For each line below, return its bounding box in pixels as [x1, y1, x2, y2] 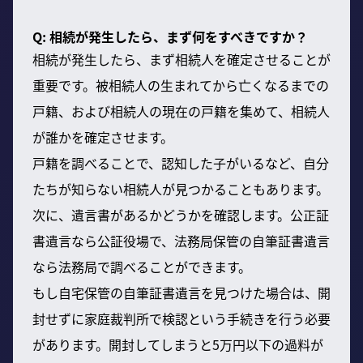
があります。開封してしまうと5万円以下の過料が [32, 334, 323, 354]
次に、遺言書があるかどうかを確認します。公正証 [32, 204, 329, 224]
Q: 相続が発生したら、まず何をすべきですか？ [32, 26, 308, 46]
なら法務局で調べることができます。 [32, 256, 251, 276]
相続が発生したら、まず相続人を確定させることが [32, 49, 331, 69]
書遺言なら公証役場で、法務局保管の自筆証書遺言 [32, 230, 330, 250]
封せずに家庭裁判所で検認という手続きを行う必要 [32, 308, 331, 328]
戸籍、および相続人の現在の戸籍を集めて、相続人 [32, 100, 330, 121]
